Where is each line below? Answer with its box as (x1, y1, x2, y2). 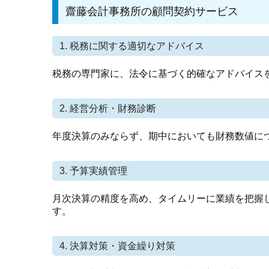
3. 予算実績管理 (59, 166, 127, 177)
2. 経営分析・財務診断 (59, 103, 156, 114)
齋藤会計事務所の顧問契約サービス (65, 5, 238, 18)
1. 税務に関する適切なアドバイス (59, 41, 204, 52)
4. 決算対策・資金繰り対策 (59, 241, 175, 252)
